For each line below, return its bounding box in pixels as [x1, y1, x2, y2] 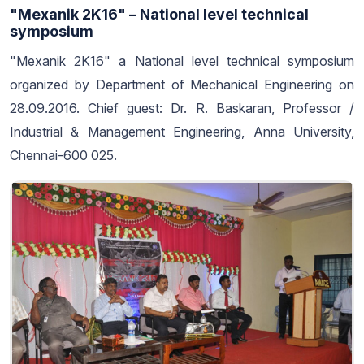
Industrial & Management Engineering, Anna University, [10, 123, 354, 141]
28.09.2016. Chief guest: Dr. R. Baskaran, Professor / [10, 100, 354, 117]
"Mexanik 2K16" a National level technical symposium [10, 53, 354, 70]
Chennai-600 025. [10, 147, 117, 164]
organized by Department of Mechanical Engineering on [10, 76, 354, 93]
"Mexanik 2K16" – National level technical [10, 6, 309, 24]
